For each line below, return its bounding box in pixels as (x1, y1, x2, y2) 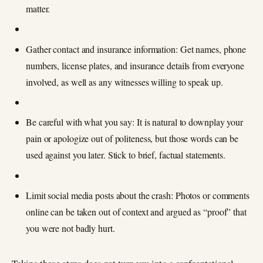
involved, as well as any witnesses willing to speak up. (26, 75, 223, 88)
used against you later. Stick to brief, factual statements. (26, 149, 226, 161)
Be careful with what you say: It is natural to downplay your (26, 116, 243, 129)
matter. (26, 2, 50, 15)
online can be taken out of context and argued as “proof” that (26, 205, 247, 218)
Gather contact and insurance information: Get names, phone (26, 42, 247, 55)
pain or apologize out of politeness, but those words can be (26, 132, 239, 145)
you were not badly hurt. (26, 222, 115, 235)
